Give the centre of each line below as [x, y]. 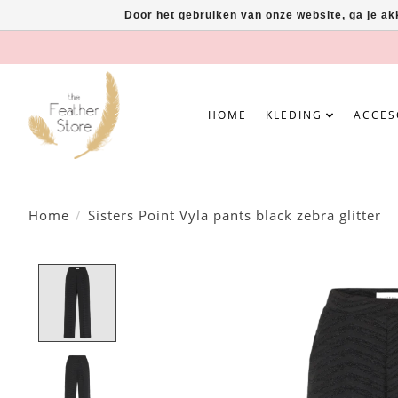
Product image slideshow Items [257, 273]
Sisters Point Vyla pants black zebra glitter [234, 215]
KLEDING [295, 115]
